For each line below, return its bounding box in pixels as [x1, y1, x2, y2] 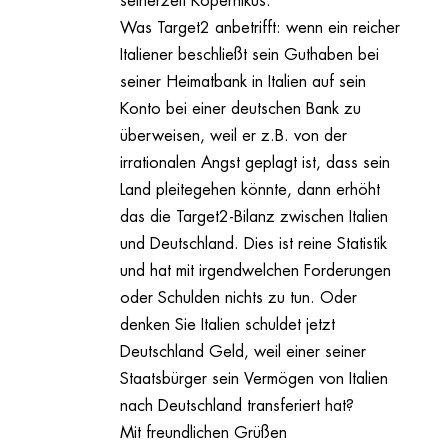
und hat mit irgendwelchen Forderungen [119, 263, 391, 280]
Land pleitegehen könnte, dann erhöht [119, 182, 380, 199]
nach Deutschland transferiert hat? [119, 398, 354, 415]
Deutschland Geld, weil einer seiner [119, 344, 366, 361]
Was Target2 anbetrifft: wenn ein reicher [119, 20, 400, 37]
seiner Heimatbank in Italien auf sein [119, 74, 366, 91]
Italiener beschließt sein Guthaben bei [119, 47, 379, 64]
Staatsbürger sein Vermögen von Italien [119, 371, 388, 388]
